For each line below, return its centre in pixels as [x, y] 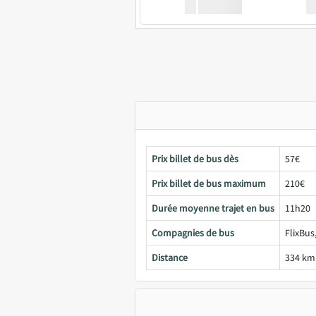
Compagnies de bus [193, 233]
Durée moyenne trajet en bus [213, 208]
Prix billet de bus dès [195, 159]
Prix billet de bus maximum [209, 183]
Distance [170, 257]
